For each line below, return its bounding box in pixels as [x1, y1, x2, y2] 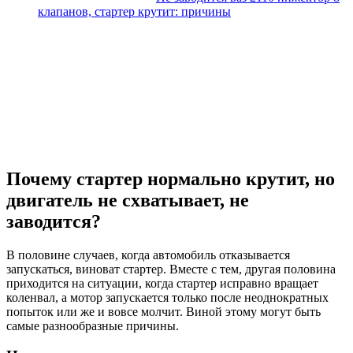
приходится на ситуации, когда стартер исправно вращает [6, 276, 318, 290]
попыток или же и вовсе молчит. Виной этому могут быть [6, 304, 321, 318]
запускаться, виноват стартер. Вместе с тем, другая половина [6, 262, 336, 276]
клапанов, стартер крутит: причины [38, 4, 231, 18]
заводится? [6, 210, 101, 232]
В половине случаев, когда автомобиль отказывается [6, 247, 290, 262]
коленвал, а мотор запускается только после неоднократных [6, 290, 329, 304]
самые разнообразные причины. [6, 318, 179, 333]
